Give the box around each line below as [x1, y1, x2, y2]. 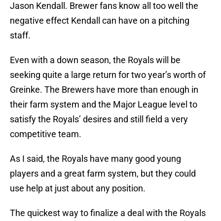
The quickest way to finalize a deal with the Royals [10, 208, 206, 219]
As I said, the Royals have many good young [10, 153, 181, 164]
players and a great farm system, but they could [10, 168, 196, 179]
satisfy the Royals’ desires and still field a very [10, 114, 188, 125]
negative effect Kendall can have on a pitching [10, 15, 189, 26]
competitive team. [10, 129, 81, 140]
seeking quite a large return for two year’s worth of [10, 70, 206, 80]
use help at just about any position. [10, 183, 146, 194]
